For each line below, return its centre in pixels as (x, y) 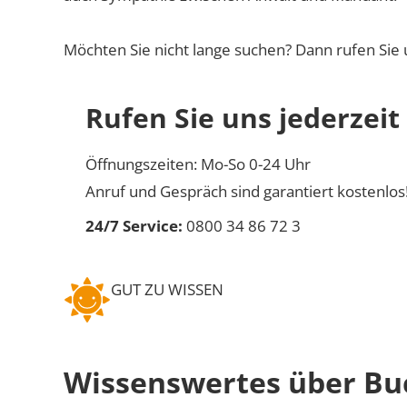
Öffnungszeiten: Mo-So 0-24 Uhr (198, 164)
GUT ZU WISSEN (167, 289)
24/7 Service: (134, 225)
